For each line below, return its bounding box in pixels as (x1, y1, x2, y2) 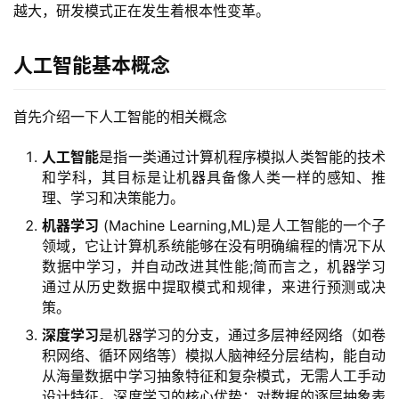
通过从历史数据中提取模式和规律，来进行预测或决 (42, 278, 386, 296)
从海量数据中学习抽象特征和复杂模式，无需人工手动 (42, 367, 386, 385)
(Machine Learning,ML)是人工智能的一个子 (99, 216, 387, 234)
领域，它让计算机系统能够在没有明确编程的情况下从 (42, 237, 386, 255)
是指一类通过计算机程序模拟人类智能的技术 (99, 148, 387, 166)
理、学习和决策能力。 (42, 189, 184, 207)
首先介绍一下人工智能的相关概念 (13, 108, 227, 126)
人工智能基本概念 (13, 53, 170, 77)
